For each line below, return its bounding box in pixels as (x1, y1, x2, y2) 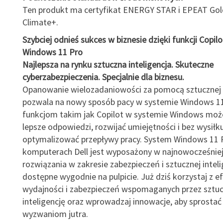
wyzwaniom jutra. (22, 208, 88, 220)
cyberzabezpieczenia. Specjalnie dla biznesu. (22, 71, 184, 83)
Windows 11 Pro (22, 46, 83, 58)
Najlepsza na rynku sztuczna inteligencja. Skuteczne (22, 59, 214, 70)
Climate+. (22, 16, 58, 28)
